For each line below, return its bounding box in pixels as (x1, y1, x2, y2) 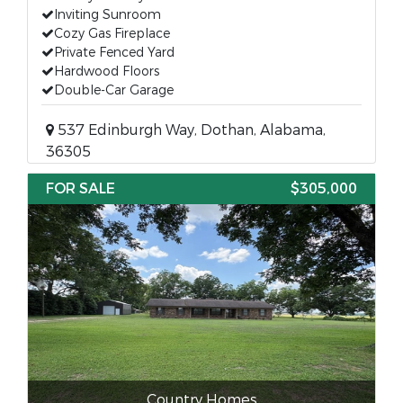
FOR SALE (46, 179, 115, 198)
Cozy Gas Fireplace (54, 25, 170, 42)
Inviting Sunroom (54, 6, 161, 23)
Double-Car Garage (54, 82, 174, 99)
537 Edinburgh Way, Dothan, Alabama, (54, 121, 326, 139)
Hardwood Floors (54, 63, 159, 80)
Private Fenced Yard (54, 44, 175, 61)
